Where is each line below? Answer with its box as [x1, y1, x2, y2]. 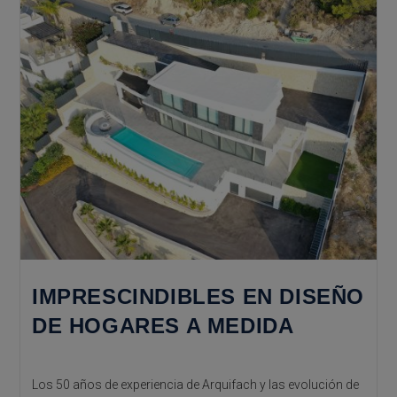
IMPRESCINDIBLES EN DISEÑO [31, 284, 364, 309]
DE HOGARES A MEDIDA [31, 314, 294, 339]
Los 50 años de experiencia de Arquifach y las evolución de [31, 378, 359, 393]
